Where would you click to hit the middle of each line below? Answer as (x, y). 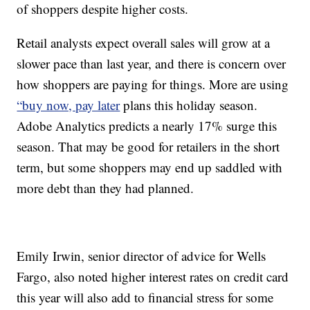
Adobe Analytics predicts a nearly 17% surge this (147, 126)
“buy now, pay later (69, 105)
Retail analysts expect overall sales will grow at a (144, 43)
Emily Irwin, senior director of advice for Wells (142, 256)
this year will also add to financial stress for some (145, 298)
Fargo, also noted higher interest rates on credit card (153, 277)
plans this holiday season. (189, 105)
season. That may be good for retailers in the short (148, 147)
